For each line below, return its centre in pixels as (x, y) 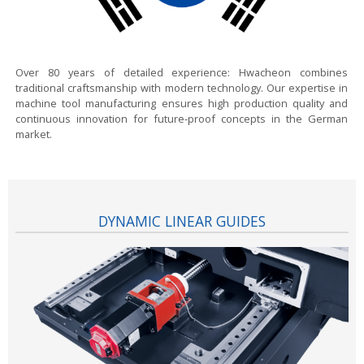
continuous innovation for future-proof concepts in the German (182, 118)
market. (34, 134)
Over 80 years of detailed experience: (128, 72)
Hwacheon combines (294, 72)
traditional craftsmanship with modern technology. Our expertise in (182, 87)
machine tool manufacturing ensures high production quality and (182, 103)
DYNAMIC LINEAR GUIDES (182, 221)
